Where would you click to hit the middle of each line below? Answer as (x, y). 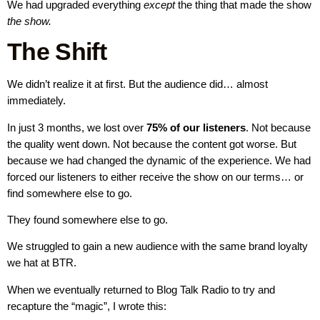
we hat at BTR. (42, 263)
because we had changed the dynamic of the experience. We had (159, 160)
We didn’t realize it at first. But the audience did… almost (137, 84)
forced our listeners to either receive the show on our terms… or (155, 176)
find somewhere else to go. (71, 193)
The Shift (57, 52)
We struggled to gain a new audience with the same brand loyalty (157, 246)
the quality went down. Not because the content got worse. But (152, 144)
